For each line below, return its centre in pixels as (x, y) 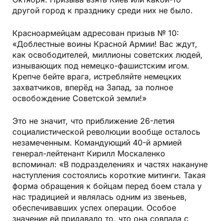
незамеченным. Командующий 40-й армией (97, 142)
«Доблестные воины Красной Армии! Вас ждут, (105, 44)
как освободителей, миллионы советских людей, (108, 55)
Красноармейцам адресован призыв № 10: (96, 33)
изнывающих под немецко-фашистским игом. (101, 65)
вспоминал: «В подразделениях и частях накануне (110, 164)
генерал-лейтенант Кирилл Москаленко (89, 153)
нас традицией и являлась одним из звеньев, (100, 197)
